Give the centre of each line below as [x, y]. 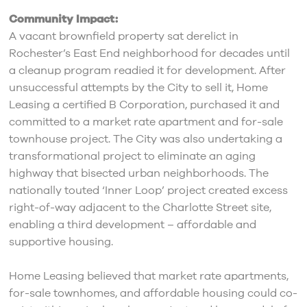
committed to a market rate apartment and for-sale [146, 122]
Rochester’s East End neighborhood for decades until [149, 54]
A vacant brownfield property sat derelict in [123, 37]
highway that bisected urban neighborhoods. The [138, 174]
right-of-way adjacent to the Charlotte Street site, [140, 208]
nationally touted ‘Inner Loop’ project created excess [148, 191]
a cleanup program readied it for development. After [147, 71]
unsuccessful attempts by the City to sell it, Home [138, 88]
